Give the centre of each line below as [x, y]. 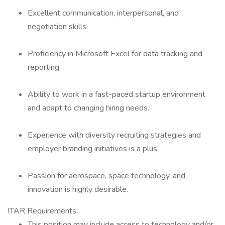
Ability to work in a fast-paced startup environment [117, 94]
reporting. [44, 67]
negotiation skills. [58, 27]
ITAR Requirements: [43, 211]
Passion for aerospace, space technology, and [106, 176]
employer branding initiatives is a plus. [93, 149]
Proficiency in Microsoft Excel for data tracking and [115, 54]
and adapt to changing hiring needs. [88, 108]
